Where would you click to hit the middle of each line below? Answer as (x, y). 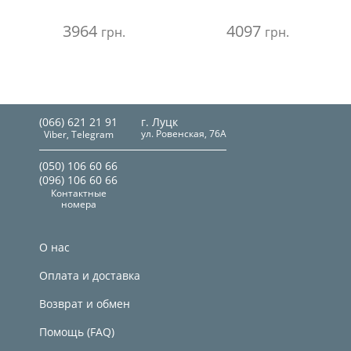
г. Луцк (159, 122)
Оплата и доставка (90, 275)
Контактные (78, 193)
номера (78, 204)
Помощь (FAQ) (77, 332)
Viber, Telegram (78, 134)
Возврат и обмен (85, 304)
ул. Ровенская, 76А (184, 134)
